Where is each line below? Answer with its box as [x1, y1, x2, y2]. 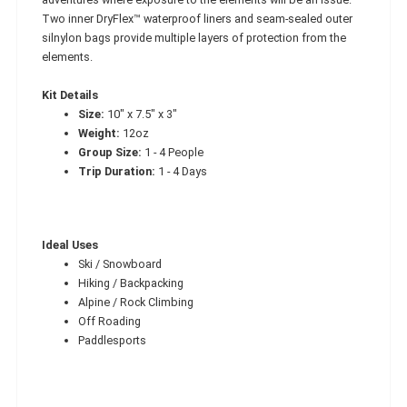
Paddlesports [78, 333, 146, 347]
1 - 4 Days [155, 164, 207, 178]
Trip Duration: [78, 164, 155, 178]
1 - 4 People [142, 144, 203, 159]
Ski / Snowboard [78, 256, 162, 271]
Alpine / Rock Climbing [78, 294, 194, 309]
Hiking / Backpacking [78, 275, 184, 290]
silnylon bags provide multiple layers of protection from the [42, 30, 346, 45]
